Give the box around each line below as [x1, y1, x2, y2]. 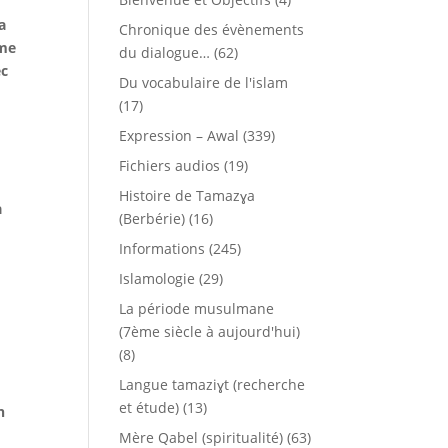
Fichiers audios [119, 156, 221, 175]
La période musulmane [119, 299, 275, 318]
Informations [119, 239, 206, 258]
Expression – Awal [119, 126, 240, 145]
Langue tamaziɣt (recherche [119, 375, 306, 394]
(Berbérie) [119, 209, 186, 228]
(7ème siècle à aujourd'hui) [119, 322, 301, 341]
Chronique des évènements [119, 20, 305, 39]
